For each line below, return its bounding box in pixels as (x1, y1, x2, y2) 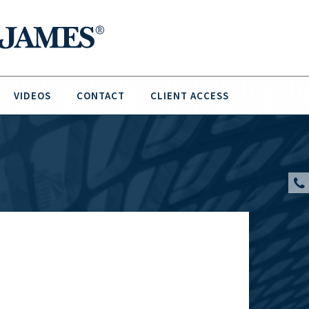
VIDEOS (14, 89, 51, 102)
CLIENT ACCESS (150, 89, 229, 102)
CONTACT (77, 89, 125, 102)
